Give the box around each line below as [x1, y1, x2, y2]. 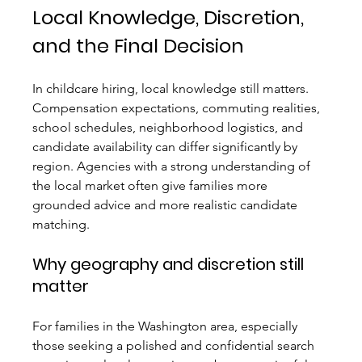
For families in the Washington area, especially [32, 318, 301, 335]
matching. [32, 217, 90, 233]
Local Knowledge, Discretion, [32, 4, 309, 32]
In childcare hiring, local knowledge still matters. [32, 81, 313, 97]
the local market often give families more [32, 178, 271, 194]
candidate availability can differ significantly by [32, 139, 301, 155]
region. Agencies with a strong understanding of [32, 158, 314, 175]
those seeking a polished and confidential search [32, 338, 318, 354]
